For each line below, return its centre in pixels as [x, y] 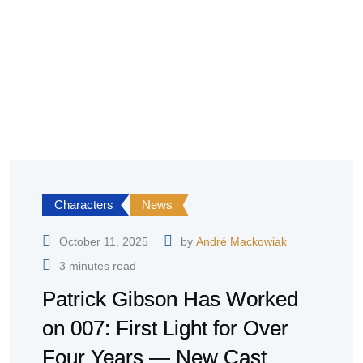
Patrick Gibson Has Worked [170, 299]
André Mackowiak [241, 242]
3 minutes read [98, 266]
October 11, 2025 [104, 242]
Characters [84, 205]
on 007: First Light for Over [165, 329]
